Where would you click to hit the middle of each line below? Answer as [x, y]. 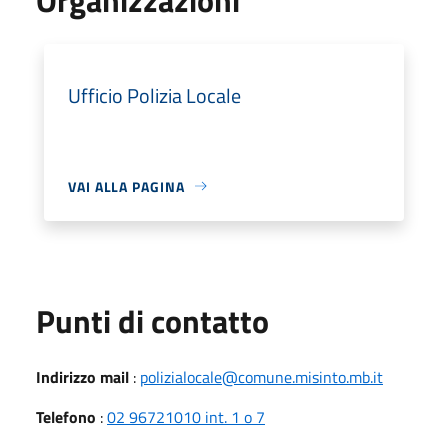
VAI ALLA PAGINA [126, 186]
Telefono [66, 416]
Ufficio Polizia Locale [154, 95]
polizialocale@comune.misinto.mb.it [261, 376]
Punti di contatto [152, 320]
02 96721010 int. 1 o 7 [186, 416]
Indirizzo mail [82, 376]
